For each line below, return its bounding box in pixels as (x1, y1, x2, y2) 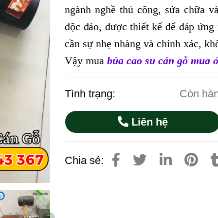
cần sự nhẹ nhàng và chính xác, (65, 37, 205, 50)
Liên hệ (128, 116, 168, 128)
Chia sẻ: (65, 154, 104, 166)
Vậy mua (65, 54, 108, 67)
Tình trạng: (65, 88, 119, 100)
